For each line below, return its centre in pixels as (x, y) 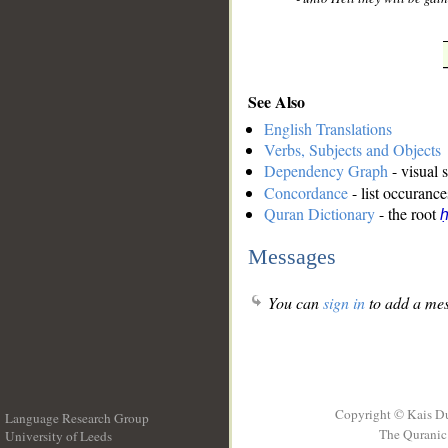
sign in (344, 303)
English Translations (328, 129)
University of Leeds (58, 436)
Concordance (306, 193)
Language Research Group (77, 418)
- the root (407, 214)
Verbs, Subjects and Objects (352, 150)
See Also (276, 101)
